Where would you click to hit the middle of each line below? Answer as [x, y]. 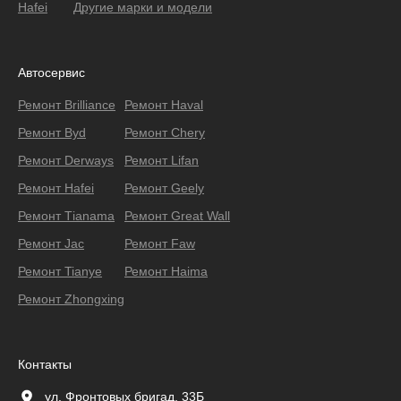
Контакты [45, 365]
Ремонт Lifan [162, 161]
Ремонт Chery [165, 133]
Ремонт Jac [51, 244]
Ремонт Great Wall [177, 216]
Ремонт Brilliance [67, 105]
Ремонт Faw [160, 244]
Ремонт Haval [164, 105]
